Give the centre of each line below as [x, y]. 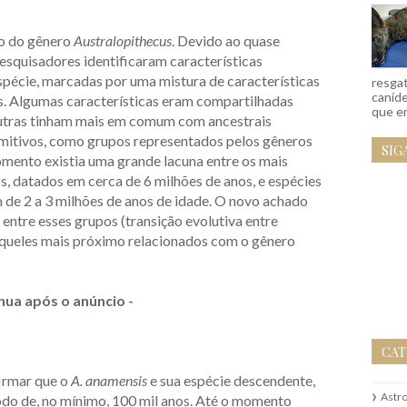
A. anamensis [109, 381]
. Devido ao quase [226, 41]
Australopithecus [123, 41]
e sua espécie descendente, [231, 381]
